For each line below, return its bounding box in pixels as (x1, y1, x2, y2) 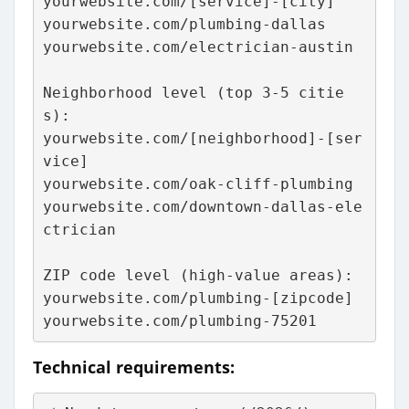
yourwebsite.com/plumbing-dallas (42, 16, 326, 34)
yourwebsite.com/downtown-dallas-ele (42, 198, 362, 216)
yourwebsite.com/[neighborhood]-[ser (42, 130, 362, 148)
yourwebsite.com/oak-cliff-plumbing (42, 175, 353, 194)
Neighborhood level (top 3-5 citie (42, 84, 344, 102)
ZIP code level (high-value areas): (42, 267, 353, 285)
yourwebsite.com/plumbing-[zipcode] (42, 289, 353, 308)
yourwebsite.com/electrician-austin (42, 38, 353, 57)
